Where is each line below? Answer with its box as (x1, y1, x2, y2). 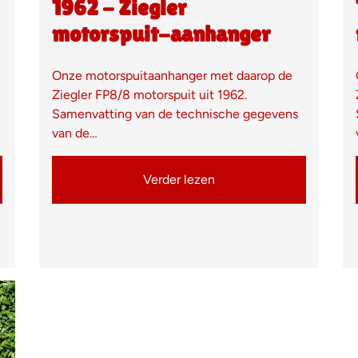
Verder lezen (143, 171, 215, 187)
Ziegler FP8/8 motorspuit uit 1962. (52, 86, 247, 102)
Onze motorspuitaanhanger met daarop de (52, 67, 292, 83)
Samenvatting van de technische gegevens (52, 105, 298, 121)
